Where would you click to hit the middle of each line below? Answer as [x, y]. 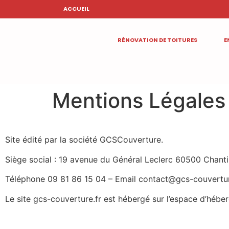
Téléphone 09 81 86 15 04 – [60, 179]
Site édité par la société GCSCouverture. [84, 140]
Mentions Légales [139, 100]
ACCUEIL [76, 9]
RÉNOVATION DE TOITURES [157, 40]
